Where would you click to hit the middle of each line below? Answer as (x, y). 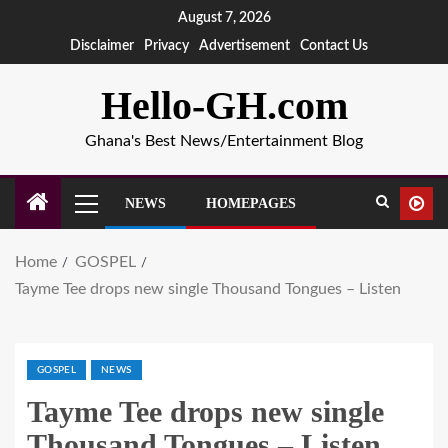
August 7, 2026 (224, 18)
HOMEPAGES (251, 203)
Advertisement (244, 46)
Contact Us (334, 46)
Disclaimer (102, 46)
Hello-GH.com (224, 105)
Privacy (166, 46)
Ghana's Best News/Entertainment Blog (224, 141)
